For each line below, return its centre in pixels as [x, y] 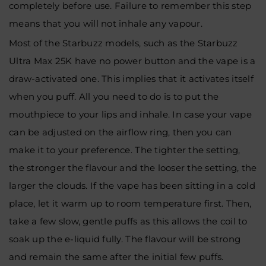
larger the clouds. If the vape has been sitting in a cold [132, 186]
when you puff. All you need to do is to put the [114, 96]
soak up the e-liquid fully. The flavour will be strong [125, 239]
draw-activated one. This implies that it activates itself [131, 79]
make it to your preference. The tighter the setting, [125, 150]
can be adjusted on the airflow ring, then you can [121, 132]
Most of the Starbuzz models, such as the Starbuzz [123, 43]
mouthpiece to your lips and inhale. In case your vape [130, 114]
